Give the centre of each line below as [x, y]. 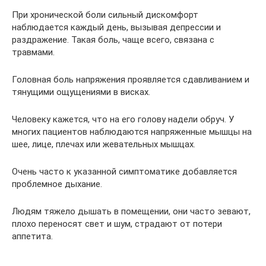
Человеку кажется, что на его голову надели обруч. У [123, 119]
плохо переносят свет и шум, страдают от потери [117, 224]
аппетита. [32, 236]
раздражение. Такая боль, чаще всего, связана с [113, 39]
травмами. [33, 52]
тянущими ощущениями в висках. [81, 92]
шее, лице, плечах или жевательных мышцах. [104, 144]
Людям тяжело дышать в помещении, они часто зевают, [131, 211]
